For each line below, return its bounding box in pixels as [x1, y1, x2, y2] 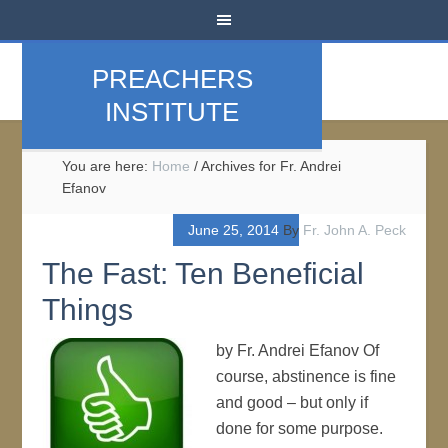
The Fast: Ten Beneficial [42, 257, 365, 290]
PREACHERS [91, 64, 253, 94]
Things [42, 293, 134, 326]
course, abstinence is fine [216, 368, 397, 385]
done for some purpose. [216, 420, 384, 437]
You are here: [62, 158, 153, 174]
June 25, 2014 [187, 222, 279, 238]
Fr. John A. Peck [302, 222, 406, 238]
